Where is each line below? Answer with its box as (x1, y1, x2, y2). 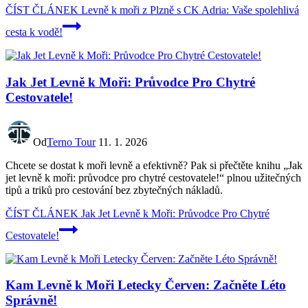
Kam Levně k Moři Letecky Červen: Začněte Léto (5, 278, 286, 293)
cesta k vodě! (5, 26, 63, 38)
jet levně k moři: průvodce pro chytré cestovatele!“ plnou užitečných (5, 171, 301, 184)
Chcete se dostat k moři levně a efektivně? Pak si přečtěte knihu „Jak (5, 159, 302, 171)
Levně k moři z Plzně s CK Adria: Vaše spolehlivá (78, 4, 299, 16)
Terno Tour (47, 135, 96, 148)
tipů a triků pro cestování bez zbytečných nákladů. (5, 184, 223, 196)
